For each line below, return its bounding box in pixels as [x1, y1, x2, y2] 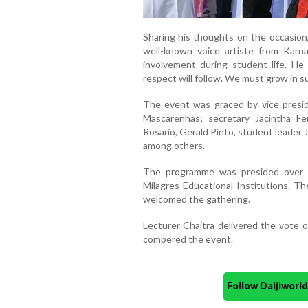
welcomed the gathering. [142, 193, 250, 206]
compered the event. [142, 233, 233, 245]
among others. [142, 140, 205, 152]
